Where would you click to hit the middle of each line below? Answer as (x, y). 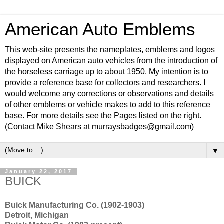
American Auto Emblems (100, 29)
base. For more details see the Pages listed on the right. (103, 116)
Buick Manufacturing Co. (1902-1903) (75, 205)
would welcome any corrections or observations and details (109, 94)
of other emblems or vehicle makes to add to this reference (108, 105)
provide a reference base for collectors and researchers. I (105, 83)
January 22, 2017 (39, 171)
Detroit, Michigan (37, 215)
